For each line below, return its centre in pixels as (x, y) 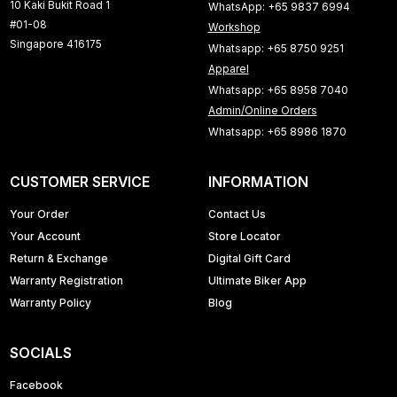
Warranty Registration (66, 280)
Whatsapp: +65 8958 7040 (278, 90)
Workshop (234, 27)
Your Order (39, 214)
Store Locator (244, 236)
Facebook (36, 385)
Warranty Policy (50, 303)
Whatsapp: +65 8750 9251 (276, 48)
